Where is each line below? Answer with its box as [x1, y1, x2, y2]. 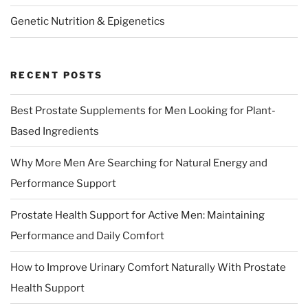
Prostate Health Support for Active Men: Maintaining [10, 208, 265, 221]
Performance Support [10, 177, 116, 190]
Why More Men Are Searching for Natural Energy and [10, 156, 267, 169]
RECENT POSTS [10, 69, 103, 80]
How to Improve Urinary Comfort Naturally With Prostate [10, 261, 286, 274]
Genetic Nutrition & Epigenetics [10, 15, 165, 28]
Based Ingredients [10, 124, 99, 137]
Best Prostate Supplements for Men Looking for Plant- [10, 104, 276, 117]
